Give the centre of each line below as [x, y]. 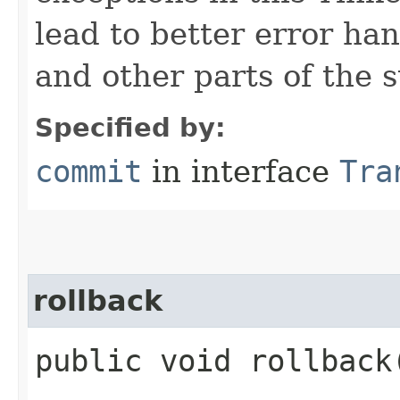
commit [88, 171]
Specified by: [130, 127]
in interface [241, 171]
